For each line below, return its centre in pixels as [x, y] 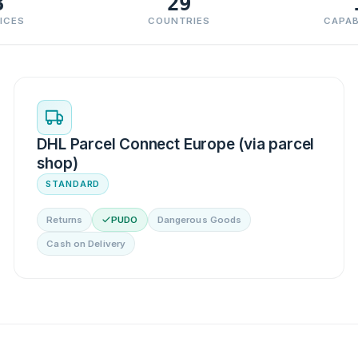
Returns [65, 219]
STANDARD [73, 183]
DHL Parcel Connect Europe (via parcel [176, 144]
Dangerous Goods [199, 219]
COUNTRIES [179, 20]
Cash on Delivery [86, 243]
